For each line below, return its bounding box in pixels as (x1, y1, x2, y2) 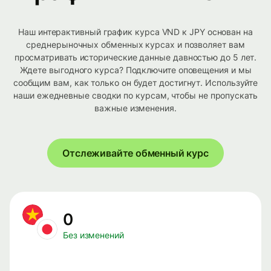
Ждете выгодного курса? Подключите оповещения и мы (19, 65, 252, 76)
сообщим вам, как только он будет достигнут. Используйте (13, 77, 258, 88)
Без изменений (63, 230, 124, 241)
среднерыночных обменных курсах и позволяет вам (26, 39, 245, 50)
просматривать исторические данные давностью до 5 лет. (14, 52, 257, 63)
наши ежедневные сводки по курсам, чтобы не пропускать (13, 90, 258, 101)
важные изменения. (94, 103, 177, 114)
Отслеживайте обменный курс (62, 147, 209, 160)
